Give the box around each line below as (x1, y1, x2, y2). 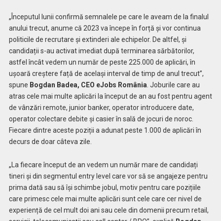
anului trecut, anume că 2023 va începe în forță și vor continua (8, 24, 201, 33)
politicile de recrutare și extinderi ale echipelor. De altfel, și (8, 36, 186, 44)
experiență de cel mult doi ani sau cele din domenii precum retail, (8, 206, 209, 215)
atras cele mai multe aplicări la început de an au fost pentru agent (8, 92, 212, 101)
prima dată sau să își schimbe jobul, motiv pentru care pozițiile (8, 184, 201, 192)
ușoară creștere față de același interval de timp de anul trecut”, (8, 70, 204, 78)
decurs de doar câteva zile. (8, 138, 92, 146)
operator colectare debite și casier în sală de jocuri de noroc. (8, 115, 193, 123)
